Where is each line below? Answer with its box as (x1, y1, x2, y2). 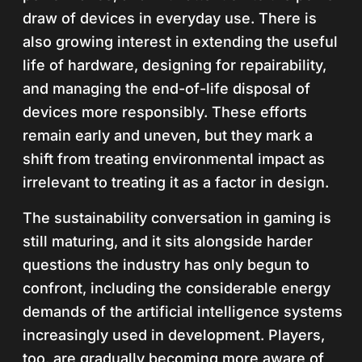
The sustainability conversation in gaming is (23, 209, 331, 226)
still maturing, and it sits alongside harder (23, 233, 313, 250)
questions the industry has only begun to (23, 256, 309, 273)
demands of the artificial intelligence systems (23, 303, 343, 320)
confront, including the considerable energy (23, 280, 330, 297)
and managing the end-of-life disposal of (23, 80, 310, 97)
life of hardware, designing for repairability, (23, 57, 326, 74)
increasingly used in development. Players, (23, 326, 325, 343)
